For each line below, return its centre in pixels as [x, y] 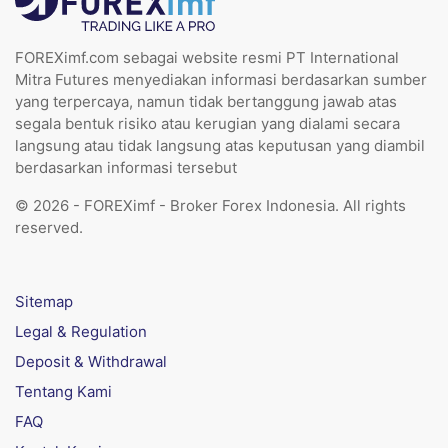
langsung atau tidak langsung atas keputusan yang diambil [220, 145]
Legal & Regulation [81, 331]
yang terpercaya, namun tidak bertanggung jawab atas [206, 101]
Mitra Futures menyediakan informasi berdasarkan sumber [221, 79]
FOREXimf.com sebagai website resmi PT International [207, 57]
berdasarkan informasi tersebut [126, 167]
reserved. [49, 227]
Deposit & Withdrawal [91, 361]
